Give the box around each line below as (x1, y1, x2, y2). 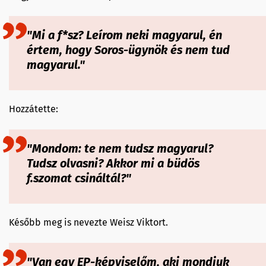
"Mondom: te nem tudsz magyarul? (27, 141, 213, 156)
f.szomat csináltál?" (27, 171, 131, 185)
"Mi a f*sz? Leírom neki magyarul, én (27, 28, 222, 42)
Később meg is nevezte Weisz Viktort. (9, 217, 168, 228)
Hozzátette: (9, 103, 58, 115)
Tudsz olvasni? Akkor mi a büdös (27, 156, 199, 170)
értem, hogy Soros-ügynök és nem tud (27, 43, 230, 57)
